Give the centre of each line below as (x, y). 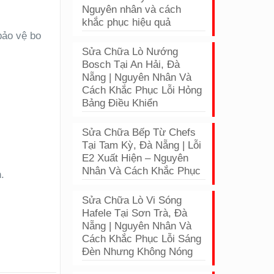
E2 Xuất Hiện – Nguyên (135, 158)
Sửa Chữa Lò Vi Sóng (132, 200)
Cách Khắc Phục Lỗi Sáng (142, 239)
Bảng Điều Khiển (120, 103)
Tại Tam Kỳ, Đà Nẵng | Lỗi (142, 145)
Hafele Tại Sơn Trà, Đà (135, 213)
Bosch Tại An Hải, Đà (131, 65)
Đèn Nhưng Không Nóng (138, 252)
